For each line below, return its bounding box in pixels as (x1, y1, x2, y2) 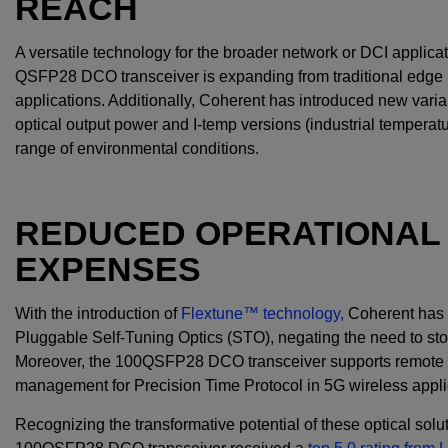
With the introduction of (15, 305, 181, 323)
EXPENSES (15, 250, 201, 289)
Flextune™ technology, (181, 305, 344, 323)
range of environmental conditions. (15, 140, 259, 158)
